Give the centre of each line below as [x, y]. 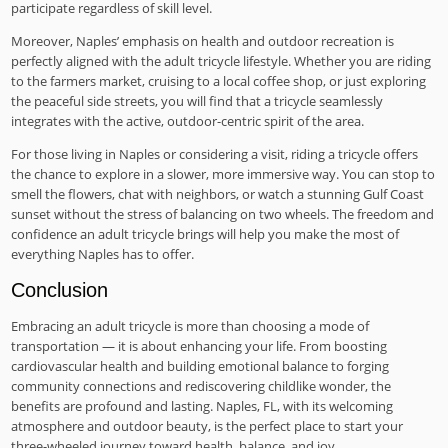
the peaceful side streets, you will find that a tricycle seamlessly [197, 100]
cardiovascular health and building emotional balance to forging [200, 366]
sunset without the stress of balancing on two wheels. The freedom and [223, 213]
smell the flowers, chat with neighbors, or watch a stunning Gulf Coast [218, 193]
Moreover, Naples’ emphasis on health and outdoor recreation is [203, 40]
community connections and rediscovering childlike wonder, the [201, 386]
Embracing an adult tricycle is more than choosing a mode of [190, 326]
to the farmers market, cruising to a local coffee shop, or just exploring [219, 80]
